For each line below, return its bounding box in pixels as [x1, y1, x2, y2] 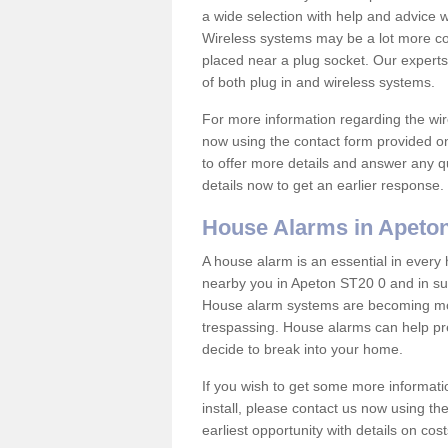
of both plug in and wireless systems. [202, 74, 439, 90]
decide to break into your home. [202, 341, 407, 357]
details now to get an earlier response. [202, 177, 444, 193]
